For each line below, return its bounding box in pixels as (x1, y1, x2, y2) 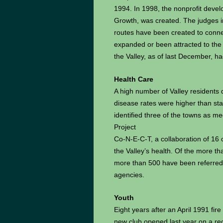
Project (114, 123, 136, 131)
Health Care (114, 75, 153, 83)
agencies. (114, 171, 144, 179)
